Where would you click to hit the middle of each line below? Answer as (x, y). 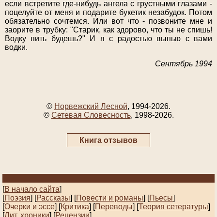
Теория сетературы (173, 207)
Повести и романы (110, 198)
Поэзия (17, 198)
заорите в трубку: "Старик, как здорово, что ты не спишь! (108, 30)
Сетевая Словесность (91, 115)
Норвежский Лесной (91, 107)
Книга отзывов (108, 140)
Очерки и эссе (30, 207)
